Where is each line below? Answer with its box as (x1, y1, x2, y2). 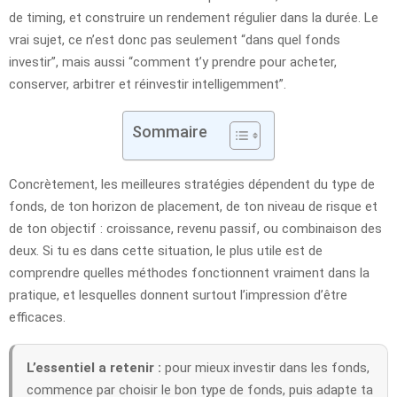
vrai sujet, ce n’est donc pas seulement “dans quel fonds (9, 31, 340, 48)
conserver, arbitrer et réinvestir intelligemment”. (9, 75, 286, 92)
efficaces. (9, 308, 66, 325)
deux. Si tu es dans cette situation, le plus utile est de (9, 242, 323, 259)
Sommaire (132, 121, 207, 141)
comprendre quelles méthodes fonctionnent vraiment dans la (9, 264, 370, 281)
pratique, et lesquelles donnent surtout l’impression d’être (9, 286, 347, 303)
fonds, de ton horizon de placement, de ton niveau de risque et (9, 198, 378, 214)
